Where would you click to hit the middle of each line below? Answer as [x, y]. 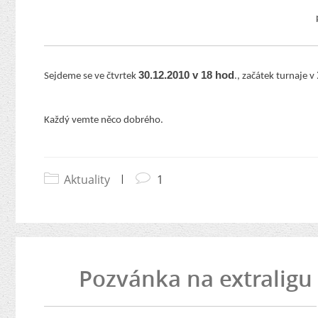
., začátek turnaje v [275, 76]
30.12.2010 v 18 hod [186, 75]
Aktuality [87, 180]
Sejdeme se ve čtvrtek [91, 76]
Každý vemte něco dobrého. [104, 120]
